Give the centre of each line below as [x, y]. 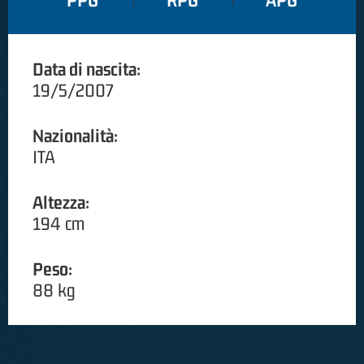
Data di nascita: [87, 69]
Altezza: [61, 203]
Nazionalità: [75, 136]
